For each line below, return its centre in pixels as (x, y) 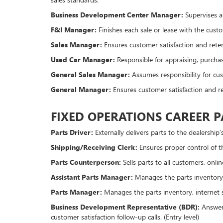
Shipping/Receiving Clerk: (94, 147)
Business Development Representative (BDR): (125, 207)
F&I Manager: (74, 30)
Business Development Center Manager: (117, 15)
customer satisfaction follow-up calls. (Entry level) (125, 217)
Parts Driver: (72, 132)
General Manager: (81, 90)
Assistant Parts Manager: (92, 177)
